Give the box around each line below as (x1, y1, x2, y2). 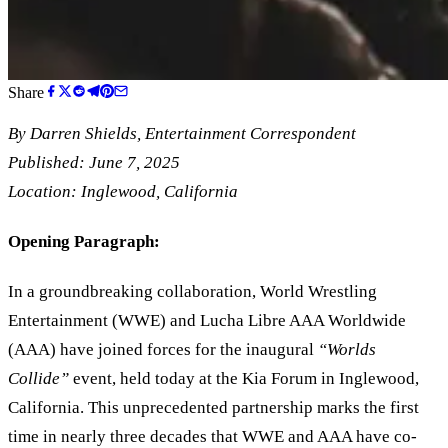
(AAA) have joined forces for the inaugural (8, 340, 318, 360)
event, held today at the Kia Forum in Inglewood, (69, 369, 419, 389)
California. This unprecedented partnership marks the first (8, 398, 419, 418)
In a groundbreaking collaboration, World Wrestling (8, 282, 377, 302)
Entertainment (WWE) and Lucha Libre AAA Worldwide (8, 311, 406, 331)
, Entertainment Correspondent (137, 123, 356, 143)
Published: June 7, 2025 (8, 152, 180, 172)
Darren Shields (30, 123, 137, 143)
